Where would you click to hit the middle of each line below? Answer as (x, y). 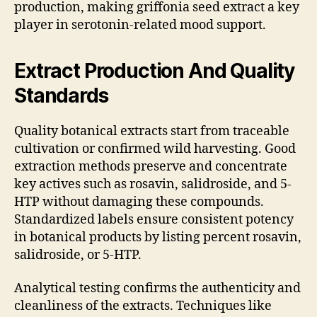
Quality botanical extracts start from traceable (152, 131)
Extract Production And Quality (155, 70)
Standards (61, 95)
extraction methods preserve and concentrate (151, 166)
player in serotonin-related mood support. (140, 25)
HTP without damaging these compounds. (139, 202)
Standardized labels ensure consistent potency (154, 219)
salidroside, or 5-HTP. (78, 255)
